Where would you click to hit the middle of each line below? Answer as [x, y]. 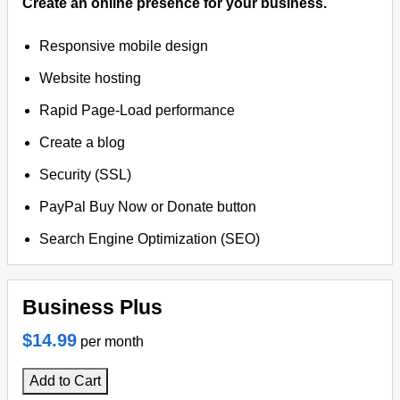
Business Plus [92, 307]
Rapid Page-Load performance [137, 110]
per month [112, 342]
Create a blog [83, 142]
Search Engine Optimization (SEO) [150, 239]
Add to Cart [65, 381]
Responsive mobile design [124, 46]
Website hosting [91, 78]
